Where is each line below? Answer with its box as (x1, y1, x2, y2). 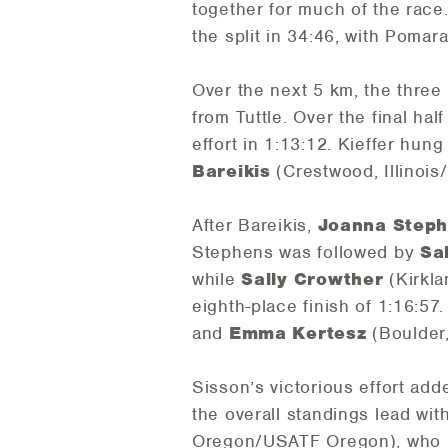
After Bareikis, (192, 214, 318, 237)
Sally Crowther (241, 268, 384, 291)
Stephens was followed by (192, 241, 421, 264)
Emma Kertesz (228, 322, 367, 345)
